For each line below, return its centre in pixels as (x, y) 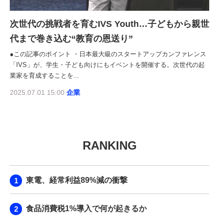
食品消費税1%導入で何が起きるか (86, 208)
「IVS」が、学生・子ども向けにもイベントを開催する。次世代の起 (107, 65)
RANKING (109, 145)
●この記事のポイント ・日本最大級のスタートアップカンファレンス (108, 54)
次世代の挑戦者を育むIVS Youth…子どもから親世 (109, 24)
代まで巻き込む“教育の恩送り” (71, 38)
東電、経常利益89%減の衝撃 (77, 180)
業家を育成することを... (44, 75)
